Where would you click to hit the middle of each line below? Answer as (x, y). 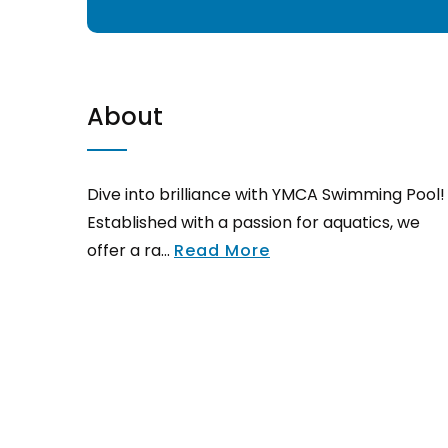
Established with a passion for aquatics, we (253, 222)
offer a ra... (130, 250)
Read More (222, 250)
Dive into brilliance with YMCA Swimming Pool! (266, 194)
